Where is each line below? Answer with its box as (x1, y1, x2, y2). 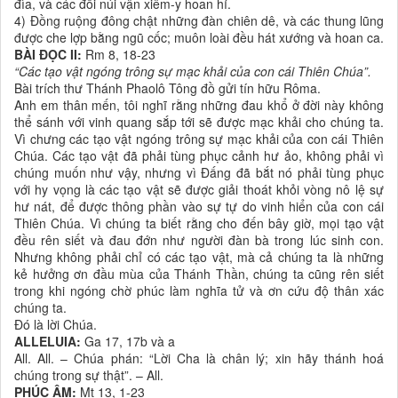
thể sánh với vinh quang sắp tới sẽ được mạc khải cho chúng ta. (14, 113, 384, 131)
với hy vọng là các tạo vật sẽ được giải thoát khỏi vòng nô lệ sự (14, 180, 384, 199)
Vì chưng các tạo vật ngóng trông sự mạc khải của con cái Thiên (14, 130, 384, 148)
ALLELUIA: (14, 332, 81, 351)
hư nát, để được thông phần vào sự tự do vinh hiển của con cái (14, 197, 384, 216)
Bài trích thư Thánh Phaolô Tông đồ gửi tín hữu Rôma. (14, 79, 321, 98)
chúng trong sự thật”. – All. (14, 366, 163, 385)
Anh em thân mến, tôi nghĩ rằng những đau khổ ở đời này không (14, 96, 384, 115)
